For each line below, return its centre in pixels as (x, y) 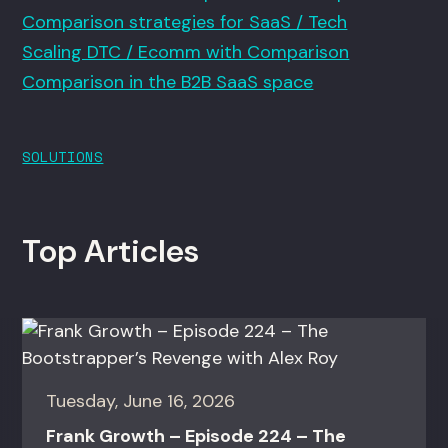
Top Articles (111, 251)
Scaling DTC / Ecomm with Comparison (186, 52)
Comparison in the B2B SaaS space (168, 82)
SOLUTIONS (63, 157)
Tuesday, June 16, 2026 (141, 401)
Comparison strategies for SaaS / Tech (185, 22)
